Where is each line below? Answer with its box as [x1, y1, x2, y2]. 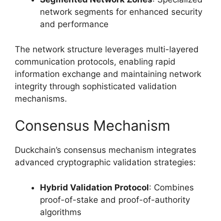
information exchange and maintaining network [15, 69, 201, 79]
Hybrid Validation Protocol [40, 182, 149, 192]
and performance [40, 19, 109, 30]
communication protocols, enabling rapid [15, 56, 176, 67]
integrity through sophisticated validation [15, 81, 177, 91]
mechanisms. [15, 93, 67, 104]
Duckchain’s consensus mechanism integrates [15, 145, 196, 155]
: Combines [149, 182, 194, 192]
